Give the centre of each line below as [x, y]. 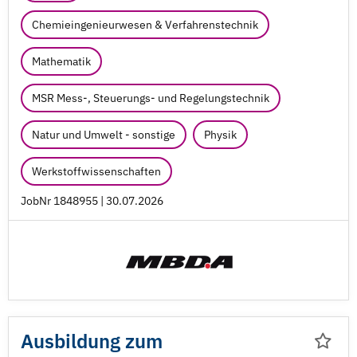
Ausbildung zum [92, 341]
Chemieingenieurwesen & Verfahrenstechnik [145, 25]
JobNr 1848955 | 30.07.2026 [92, 201]
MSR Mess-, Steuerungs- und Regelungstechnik [151, 98]
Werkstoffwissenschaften [96, 171]
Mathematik [61, 61]
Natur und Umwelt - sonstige [104, 135]
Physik [220, 135]
